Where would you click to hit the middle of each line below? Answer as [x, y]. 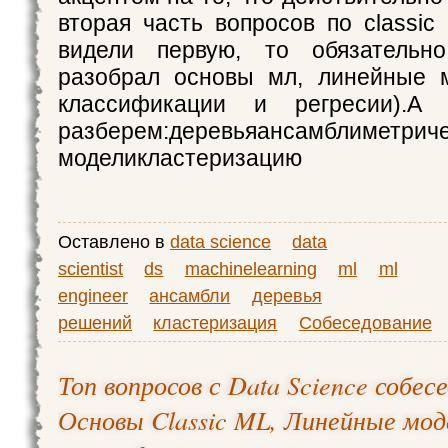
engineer [93, 295]
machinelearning [250, 268]
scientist [90, 268]
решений [95, 322]
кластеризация [215, 322]
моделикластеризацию [180, 158]
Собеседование [365, 322]
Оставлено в [114, 241]
